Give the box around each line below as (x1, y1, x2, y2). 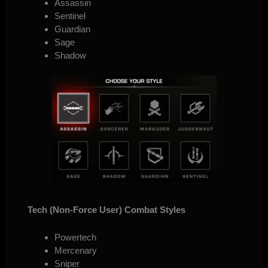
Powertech (54, 232, 96, 243)
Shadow (54, 50, 86, 60)
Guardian (54, 23, 90, 34)
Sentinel (54, 10, 86, 21)
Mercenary (54, 245, 97, 256)
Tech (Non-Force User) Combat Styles (27, 205, 185, 215)
